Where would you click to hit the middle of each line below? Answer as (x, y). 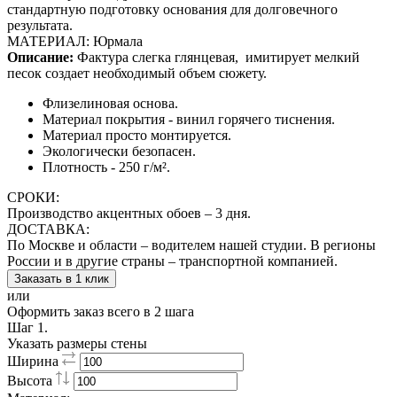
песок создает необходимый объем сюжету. (137, 73)
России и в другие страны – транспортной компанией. (172, 261)
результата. (40, 25)
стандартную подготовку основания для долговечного (172, 9)
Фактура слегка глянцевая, (158, 57)
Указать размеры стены (77, 343)
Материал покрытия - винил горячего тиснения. (189, 119)
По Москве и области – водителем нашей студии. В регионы (191, 245)
